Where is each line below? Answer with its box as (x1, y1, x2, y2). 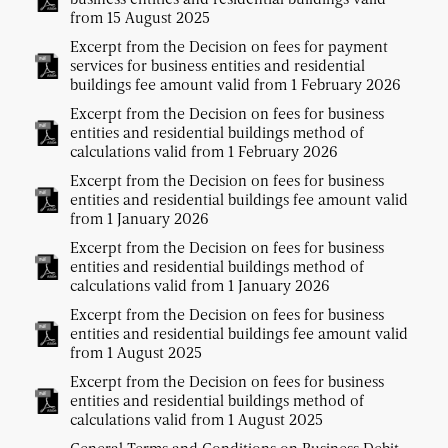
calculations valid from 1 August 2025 (70, 409, 323, 430)
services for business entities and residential (70, 55, 365, 76)
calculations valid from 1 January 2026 (70, 275, 330, 296)
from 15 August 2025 (70, 7, 210, 28)
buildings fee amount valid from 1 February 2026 (70, 74, 401, 95)
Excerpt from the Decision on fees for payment (70, 36, 388, 57)
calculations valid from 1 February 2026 (70, 141, 338, 162)
